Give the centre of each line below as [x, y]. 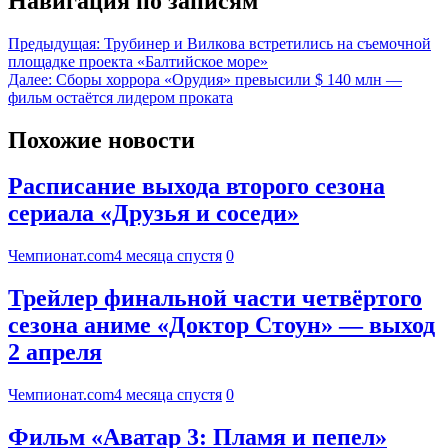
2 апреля [55, 352]
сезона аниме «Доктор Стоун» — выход [221, 325]
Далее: [30, 79]
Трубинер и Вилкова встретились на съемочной [267, 43]
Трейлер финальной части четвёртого [215, 298]
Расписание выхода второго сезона [196, 186]
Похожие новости [101, 139]
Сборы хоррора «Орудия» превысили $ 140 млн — [229, 79]
